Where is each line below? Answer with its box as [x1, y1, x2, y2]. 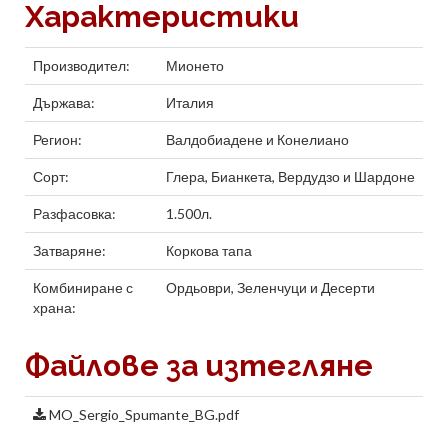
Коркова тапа [166, 242, 252, 259]
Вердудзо [278, 168, 340, 185]
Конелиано [277, 131, 349, 148]
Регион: [33, 131, 82, 148]
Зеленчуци [237, 279, 307, 296]
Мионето [166, 57, 224, 74]
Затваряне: [33, 242, 106, 259]
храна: [33, 299, 76, 316]
